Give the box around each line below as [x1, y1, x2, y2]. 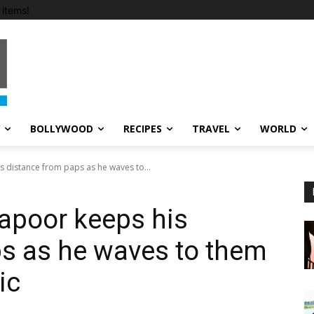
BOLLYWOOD [30, 122, 93, 136]
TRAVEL [192, 122, 230, 136]
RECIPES [123, 122, 162, 136]
